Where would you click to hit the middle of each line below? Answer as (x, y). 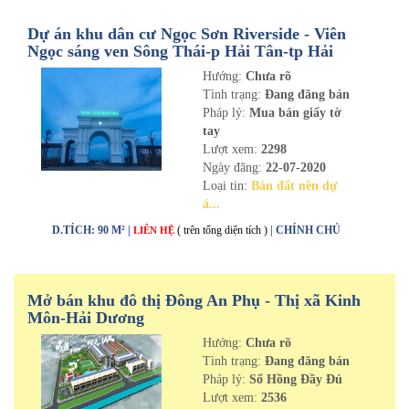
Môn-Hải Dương (86, 318)
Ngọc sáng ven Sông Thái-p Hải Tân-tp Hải (180, 51)
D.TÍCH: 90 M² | (93, 230)
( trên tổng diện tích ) (222, 230)
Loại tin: (226, 186)
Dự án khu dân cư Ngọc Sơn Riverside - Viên (187, 34)
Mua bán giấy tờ (293, 113)
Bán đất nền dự (294, 186)
